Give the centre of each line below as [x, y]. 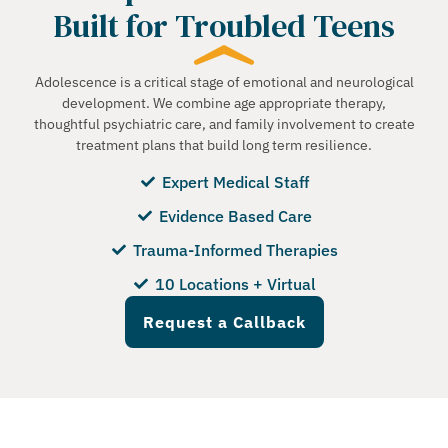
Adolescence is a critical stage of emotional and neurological [224, 81]
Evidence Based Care [235, 216]
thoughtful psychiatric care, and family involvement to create [224, 123]
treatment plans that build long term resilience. [224, 144]
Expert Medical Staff [235, 182]
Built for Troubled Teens [224, 25]
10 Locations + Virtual [235, 284]
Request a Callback [224, 322]
